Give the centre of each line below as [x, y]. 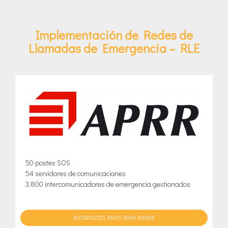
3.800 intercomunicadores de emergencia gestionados [108, 184]
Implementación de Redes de [114, 35]
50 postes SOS [48, 163]
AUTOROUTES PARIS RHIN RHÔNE [114, 218]
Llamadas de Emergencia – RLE [114, 48]
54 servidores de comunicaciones [76, 174]
